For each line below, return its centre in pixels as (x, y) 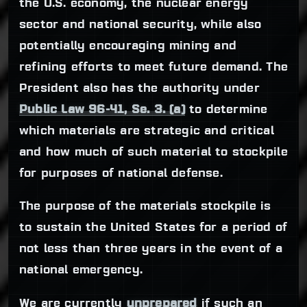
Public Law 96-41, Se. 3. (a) (102, 110)
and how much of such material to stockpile (153, 152)
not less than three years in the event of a (151, 249)
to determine (226, 110)
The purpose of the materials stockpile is (145, 207)
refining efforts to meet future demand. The (153, 67)
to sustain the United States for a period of (153, 228)
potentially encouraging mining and (128, 46)
